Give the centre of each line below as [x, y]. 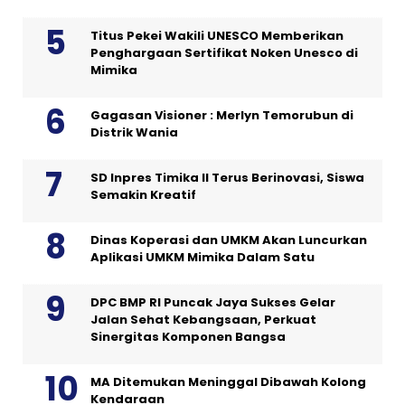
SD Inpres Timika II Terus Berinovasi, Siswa [227, 178]
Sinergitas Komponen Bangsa [188, 337]
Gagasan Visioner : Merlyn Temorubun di [222, 116]
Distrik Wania [134, 133]
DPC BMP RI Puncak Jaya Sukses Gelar [213, 303]
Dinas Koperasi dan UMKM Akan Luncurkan [229, 240]
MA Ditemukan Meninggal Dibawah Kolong [228, 382]
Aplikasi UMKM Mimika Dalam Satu [202, 258]
